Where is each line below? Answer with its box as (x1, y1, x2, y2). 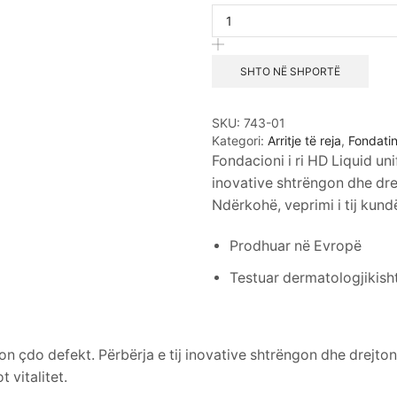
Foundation (222, 21, 287, 37)
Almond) (222, 92, 271, 108)
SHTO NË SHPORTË (239, 64, 340, 78)
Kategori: (211, 132, 268, 148)
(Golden (222, 74, 269, 90)
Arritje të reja (267, 132, 341, 148)
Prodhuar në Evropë (229, 237, 362, 254)
